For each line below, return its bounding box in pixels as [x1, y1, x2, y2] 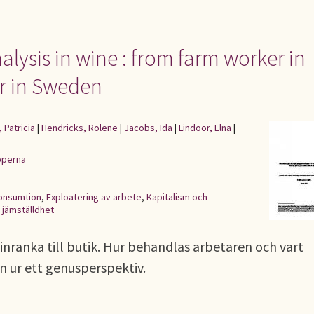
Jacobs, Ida [124, 121, 172, 134]
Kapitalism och [146, 191, 207, 203]
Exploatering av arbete [46, 191, 142, 203]
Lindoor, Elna [179, 121, 231, 134]
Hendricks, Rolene [41, 121, 118, 134]
